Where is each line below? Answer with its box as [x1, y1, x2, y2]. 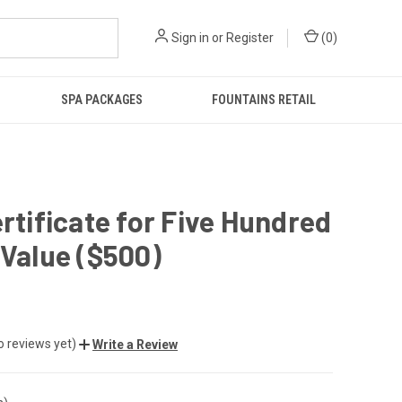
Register [226, 31, 274, 45]
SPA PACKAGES [61, 92, 144, 107]
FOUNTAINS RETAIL [212, 92, 317, 107]
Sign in [171, 31, 209, 45]
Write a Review [92, 336, 178, 352]
